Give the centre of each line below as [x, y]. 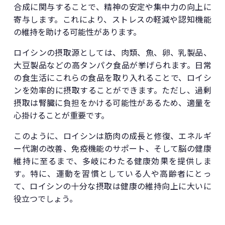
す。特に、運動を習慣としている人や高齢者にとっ [113, 174]
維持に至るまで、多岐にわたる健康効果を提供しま [113, 161]
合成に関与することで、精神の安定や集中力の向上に [113, 7]
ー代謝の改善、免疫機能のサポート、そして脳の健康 [113, 148]
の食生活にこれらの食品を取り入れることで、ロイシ [113, 78]
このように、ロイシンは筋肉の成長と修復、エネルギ [113, 136]
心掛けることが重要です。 [62, 115]
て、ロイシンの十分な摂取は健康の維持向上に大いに [113, 186]
